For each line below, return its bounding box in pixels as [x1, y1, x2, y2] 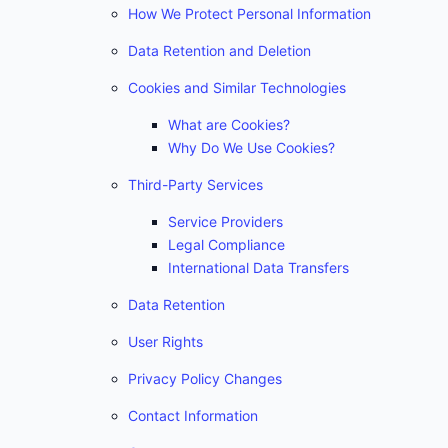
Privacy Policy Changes [128, 370, 282, 387]
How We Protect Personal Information [128, 5, 371, 22]
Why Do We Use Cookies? [168, 139, 335, 156]
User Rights [128, 333, 203, 350]
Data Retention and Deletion [128, 42, 311, 59]
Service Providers [168, 213, 283, 230]
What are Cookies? [168, 116, 290, 133]
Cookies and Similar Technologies [128, 79, 346, 96]
